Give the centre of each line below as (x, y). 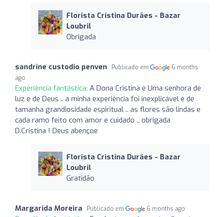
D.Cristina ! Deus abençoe (56, 131)
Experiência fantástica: (52, 88)
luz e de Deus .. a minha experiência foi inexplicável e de (105, 99)
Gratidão (80, 178)
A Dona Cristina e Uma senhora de (145, 88)
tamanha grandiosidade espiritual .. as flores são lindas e (108, 109)
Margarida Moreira (49, 208)
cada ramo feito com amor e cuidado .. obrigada (93, 120)
